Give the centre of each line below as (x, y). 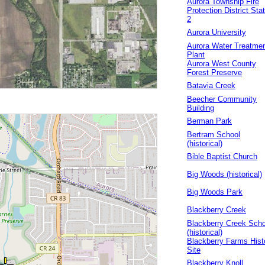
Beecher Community (222, 99)
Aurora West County (222, 64)
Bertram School (214, 135)
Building (201, 108)
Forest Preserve (214, 72)
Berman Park (209, 121)
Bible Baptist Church (222, 156)
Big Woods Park (215, 192)
